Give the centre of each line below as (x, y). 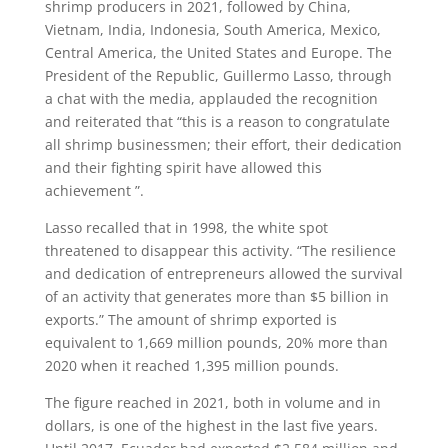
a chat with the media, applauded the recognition (211, 99)
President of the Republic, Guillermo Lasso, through (218, 76)
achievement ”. (94, 191)
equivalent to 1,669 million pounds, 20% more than (216, 343)
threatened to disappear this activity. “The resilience (220, 251)
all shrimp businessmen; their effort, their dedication (223, 145)
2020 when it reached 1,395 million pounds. (191, 366)
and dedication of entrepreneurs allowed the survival (223, 274)
